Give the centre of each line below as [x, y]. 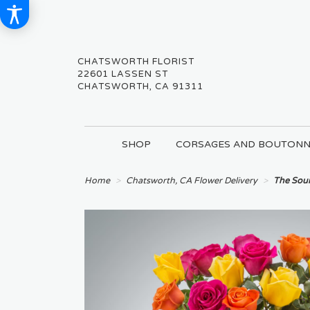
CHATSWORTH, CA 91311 [140, 86]
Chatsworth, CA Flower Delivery [192, 181]
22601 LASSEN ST [123, 74]
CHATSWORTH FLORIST [136, 62]
